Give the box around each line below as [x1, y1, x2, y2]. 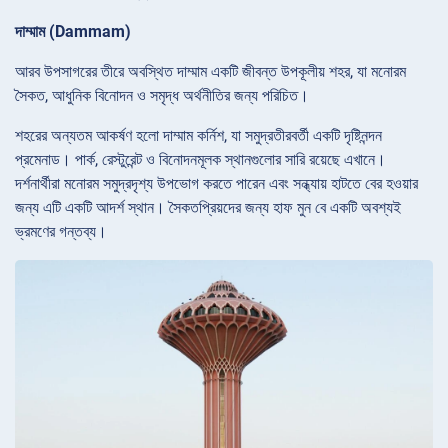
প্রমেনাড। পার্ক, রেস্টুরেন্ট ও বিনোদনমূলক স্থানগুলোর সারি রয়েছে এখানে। [15, 149, 386, 169]
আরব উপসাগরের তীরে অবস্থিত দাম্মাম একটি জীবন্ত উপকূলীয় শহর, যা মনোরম [15, 61, 406, 81]
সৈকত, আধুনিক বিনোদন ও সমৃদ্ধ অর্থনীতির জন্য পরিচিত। [15, 85, 309, 105]
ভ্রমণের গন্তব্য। [15, 221, 107, 241]
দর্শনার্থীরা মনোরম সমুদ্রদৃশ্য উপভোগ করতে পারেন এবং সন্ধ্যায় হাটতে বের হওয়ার [15, 173, 418, 193]
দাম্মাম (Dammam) [15, 21, 131, 41]
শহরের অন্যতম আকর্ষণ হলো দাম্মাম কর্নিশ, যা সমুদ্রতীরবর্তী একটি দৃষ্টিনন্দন [15, 125, 382, 145]
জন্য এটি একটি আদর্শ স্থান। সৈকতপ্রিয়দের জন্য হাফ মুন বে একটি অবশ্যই [15, 197, 401, 217]
